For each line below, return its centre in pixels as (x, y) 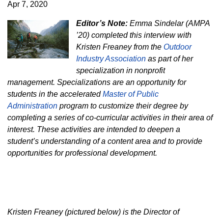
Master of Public (131, 94)
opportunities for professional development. (82, 153)
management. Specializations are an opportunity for (97, 82)
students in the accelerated (55, 94)
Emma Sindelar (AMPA (169, 23)
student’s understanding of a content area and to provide (105, 141)
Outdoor (178, 47)
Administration (32, 106)
